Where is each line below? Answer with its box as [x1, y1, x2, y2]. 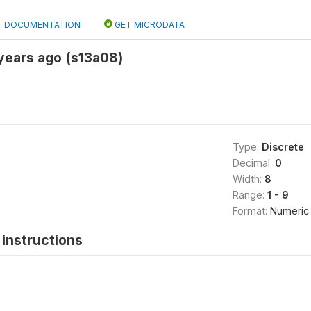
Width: [232, 173, 264, 185]
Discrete [261, 141, 304, 153]
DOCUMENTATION [4, 19, 81, 30]
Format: [232, 205, 270, 217]
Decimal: [232, 157, 275, 169]
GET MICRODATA [112, 19, 185, 30]
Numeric [269, 205, 309, 217]
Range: [232, 189, 267, 201]
